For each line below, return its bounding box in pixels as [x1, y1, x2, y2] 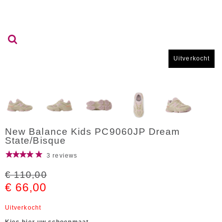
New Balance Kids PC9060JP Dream [5, 126, 180, 137]
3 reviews [47, 152, 77, 159]
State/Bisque [5, 135, 66, 146]
